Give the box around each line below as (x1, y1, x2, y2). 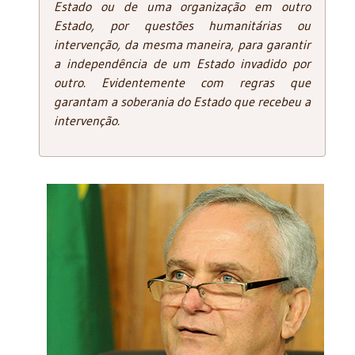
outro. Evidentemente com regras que (54, 74, 311, 90)
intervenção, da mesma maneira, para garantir (54, 36, 311, 52)
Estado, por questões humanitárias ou (54, 17, 311, 33)
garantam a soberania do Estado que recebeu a (54, 93, 311, 109)
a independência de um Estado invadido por (54, 55, 311, 71)
